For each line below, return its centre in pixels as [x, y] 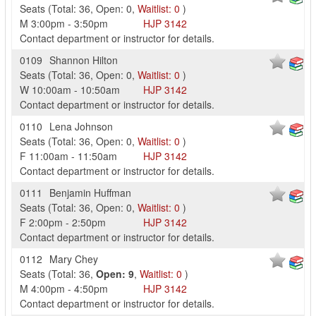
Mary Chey [74, 259]
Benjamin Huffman [90, 193]
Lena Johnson [81, 126]
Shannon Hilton [84, 60]
